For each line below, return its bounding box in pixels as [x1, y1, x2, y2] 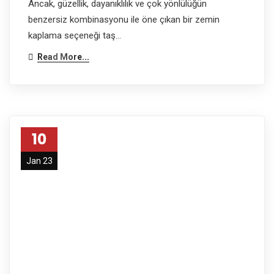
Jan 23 [26, 155, 53, 166]
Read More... [37, 51, 89, 62]
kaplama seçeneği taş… [28, 29, 121, 41]
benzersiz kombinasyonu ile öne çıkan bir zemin [28, 13, 220, 25]
